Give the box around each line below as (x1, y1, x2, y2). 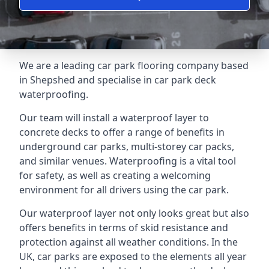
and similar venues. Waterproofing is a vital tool (19, 154, 236, 168)
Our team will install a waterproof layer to (19, 111, 209, 124)
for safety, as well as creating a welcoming (19, 169, 211, 182)
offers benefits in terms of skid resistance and (19, 221, 228, 234)
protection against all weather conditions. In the (19, 235, 238, 249)
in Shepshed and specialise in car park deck (19, 73, 216, 86)
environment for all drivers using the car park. (19, 183, 229, 196)
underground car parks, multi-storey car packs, (19, 140, 234, 153)
